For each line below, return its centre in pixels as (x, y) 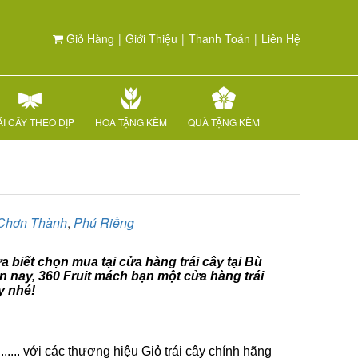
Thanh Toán (219, 38)
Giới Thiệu (151, 38)
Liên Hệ (281, 38)
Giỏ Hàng (89, 38)
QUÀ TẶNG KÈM (224, 122)
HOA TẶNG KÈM (131, 122)
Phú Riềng (104, 223)
